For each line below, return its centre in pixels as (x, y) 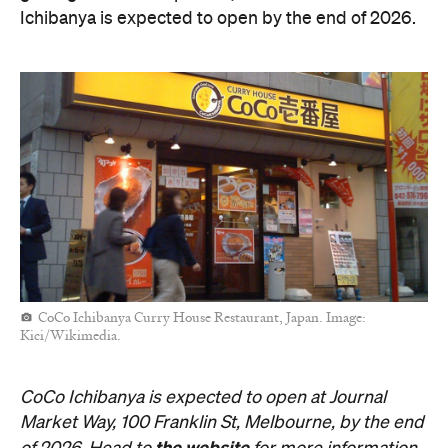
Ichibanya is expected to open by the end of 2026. (218, 19)
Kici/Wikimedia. (70, 336)
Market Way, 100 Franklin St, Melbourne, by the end (222, 422)
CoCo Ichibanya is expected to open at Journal (203, 397)
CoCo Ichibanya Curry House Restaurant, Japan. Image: (202, 318)
